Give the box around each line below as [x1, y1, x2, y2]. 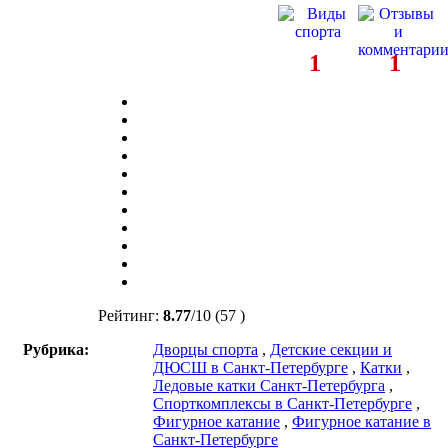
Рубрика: [23, 340, 89, 358]
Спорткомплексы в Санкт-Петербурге [153, 394, 412, 412]
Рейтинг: [98, 306, 163, 324]
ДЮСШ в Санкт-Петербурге [153, 358, 348, 376]
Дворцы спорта [153, 340, 258, 358]
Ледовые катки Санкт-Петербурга [153, 376, 385, 394]
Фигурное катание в [292, 412, 431, 430]
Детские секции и [270, 340, 392, 358]
